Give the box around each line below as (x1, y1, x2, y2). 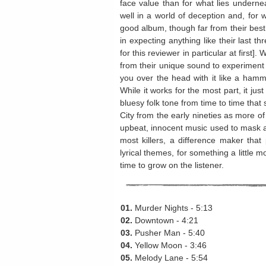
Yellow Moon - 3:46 (132, 240, 207, 250)
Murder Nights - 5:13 (132, 203, 213, 213)
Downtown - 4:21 (132, 216, 198, 225)
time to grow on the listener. (120, 160, 224, 170)
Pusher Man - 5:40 (132, 228, 205, 237)
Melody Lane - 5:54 (132, 253, 208, 262)
